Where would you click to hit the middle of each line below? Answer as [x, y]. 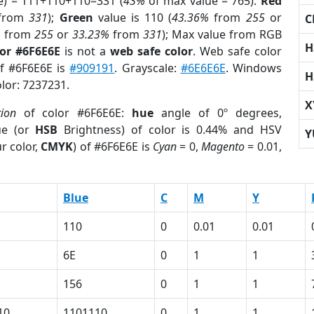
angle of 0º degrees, [218, 113]
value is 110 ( [132, 18]
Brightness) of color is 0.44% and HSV [170, 130]
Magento [223, 146]
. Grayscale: [148, 68]
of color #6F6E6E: [74, 113]
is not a [86, 51]
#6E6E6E [203, 68]
